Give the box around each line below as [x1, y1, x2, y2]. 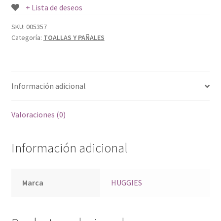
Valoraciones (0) [11, 110, 66, 120]
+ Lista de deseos [25, 2, 82, 13]
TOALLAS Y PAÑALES [43, 33, 105, 42]
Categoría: [11, 33, 43, 42]
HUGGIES [111, 177, 143, 187]
